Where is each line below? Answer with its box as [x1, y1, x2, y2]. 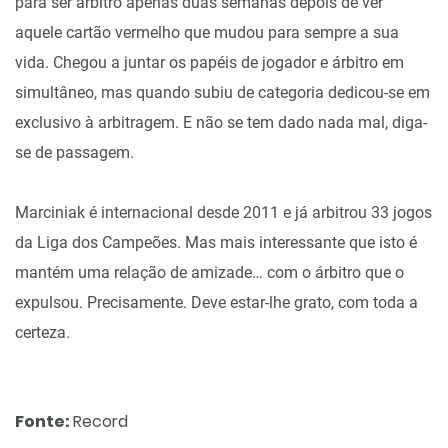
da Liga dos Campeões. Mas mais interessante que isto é [15, 233, 417, 252]
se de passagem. [15, 143, 134, 162]
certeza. [15, 323, 70, 342]
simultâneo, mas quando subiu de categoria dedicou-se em [15, 83, 430, 102]
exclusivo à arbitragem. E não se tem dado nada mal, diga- [15, 113, 427, 132]
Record [73, 410, 128, 433]
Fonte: [15, 410, 73, 433]
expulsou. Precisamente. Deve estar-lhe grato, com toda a [15, 293, 418, 312]
